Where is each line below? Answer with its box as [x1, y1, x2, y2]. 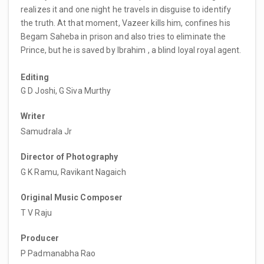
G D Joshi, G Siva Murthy [21, 85, 111, 95]
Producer [21, 233, 59, 243]
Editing [21, 72, 49, 82]
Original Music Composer [21, 192, 123, 202]
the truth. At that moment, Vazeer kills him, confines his [21, 18, 230, 28]
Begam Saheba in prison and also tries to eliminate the [21, 31, 226, 41]
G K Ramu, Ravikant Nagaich [21, 167, 126, 177]
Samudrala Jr [21, 126, 72, 136]
